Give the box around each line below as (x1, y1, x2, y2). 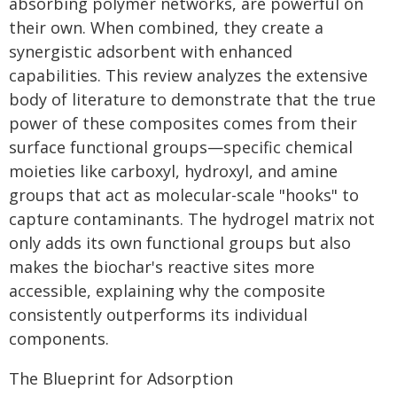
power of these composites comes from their (9, 113, 357, 134)
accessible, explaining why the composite (9, 280, 325, 301)
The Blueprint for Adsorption (9, 368, 233, 389)
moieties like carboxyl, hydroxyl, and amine (9, 160, 338, 182)
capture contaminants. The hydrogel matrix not (9, 208, 375, 230)
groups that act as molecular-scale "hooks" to (9, 184, 359, 206)
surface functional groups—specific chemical (9, 136, 353, 158)
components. (9, 328, 109, 349)
